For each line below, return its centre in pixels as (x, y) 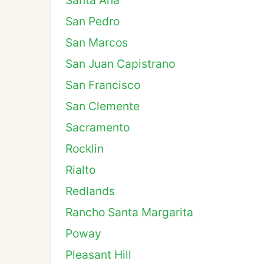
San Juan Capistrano (120, 64)
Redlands (90, 191)
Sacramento (98, 127)
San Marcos (97, 42)
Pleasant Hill (98, 255)
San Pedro (93, 21)
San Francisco (103, 85)
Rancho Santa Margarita (129, 212)
